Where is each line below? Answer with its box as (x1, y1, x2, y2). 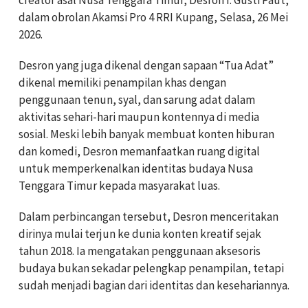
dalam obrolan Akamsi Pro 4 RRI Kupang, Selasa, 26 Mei (19, 9, 288, 25)
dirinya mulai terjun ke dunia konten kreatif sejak (19, 225, 261, 241)
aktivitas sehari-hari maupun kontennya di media (19, 109, 259, 124)
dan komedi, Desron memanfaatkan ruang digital (19, 143, 260, 159)
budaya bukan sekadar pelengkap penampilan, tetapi (19, 260, 284, 276)
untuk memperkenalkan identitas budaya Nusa (19, 160, 253, 176)
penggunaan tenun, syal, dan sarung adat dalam (19, 91, 255, 107)
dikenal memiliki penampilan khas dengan (19, 74, 226, 90)
